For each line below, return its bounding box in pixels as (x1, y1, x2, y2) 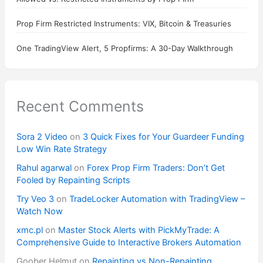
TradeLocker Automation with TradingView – (69, 194, 245, 205)
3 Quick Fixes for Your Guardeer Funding (82, 131, 244, 143)
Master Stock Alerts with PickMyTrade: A (58, 225, 220, 236)
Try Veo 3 (16, 194, 54, 205)
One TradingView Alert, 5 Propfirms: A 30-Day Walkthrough (16, 43, 233, 53)
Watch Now (16, 206, 63, 217)
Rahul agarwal (16, 163, 72, 174)
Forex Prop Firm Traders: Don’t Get (86, 163, 225, 174)
